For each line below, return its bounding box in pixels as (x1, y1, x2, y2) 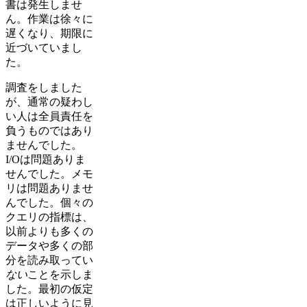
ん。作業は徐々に (5, 13, 93, 25)
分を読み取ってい (5, 254, 93, 267)
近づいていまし (5, 42, 82, 54)
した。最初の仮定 (5, 283, 93, 295)
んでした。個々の (5, 197, 93, 209)
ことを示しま (27, 269, 93, 281)
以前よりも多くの (5, 225, 93, 238)
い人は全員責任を (5, 110, 93, 123)
